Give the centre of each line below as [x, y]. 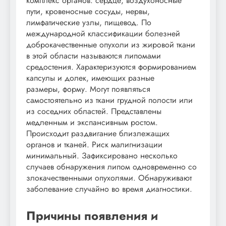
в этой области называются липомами [94, 55]
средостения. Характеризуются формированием [111, 67]
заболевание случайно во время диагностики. [109, 189]
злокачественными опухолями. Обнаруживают [109, 178]
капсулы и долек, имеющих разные [90, 78]
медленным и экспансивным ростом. [92, 122]
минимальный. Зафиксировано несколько [102, 155]
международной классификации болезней [103, 33]
